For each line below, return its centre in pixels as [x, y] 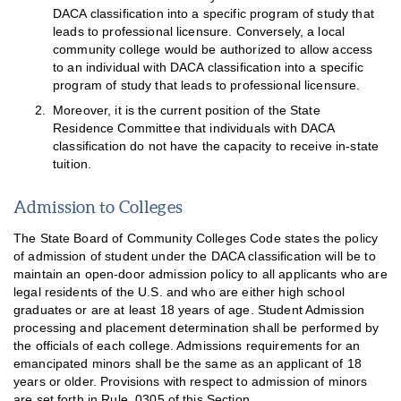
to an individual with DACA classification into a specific [208, 67]
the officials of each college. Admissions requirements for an [187, 346]
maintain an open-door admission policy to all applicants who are [200, 275]
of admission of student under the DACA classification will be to [195, 257]
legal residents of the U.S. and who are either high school [179, 293]
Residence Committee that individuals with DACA [194, 128]
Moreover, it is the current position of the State [187, 110]
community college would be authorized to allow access [213, 49]
